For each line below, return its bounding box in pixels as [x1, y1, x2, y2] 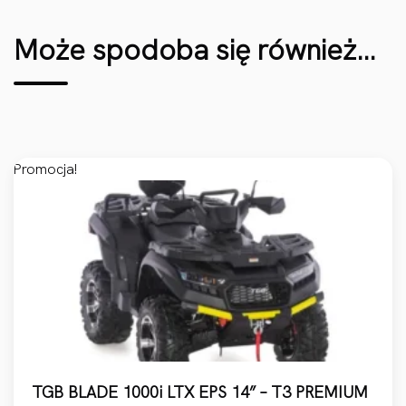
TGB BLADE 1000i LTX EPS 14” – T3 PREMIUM [32, 382, 368, 403]
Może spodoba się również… [14, 31, 376, 70]
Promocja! [14, 159, 77, 179]
